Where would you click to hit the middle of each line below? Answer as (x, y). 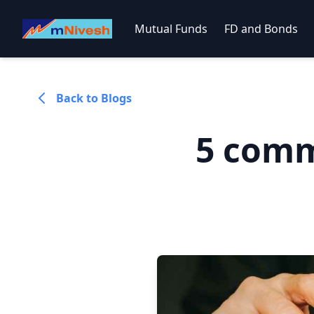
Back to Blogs (94, 98)
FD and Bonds (261, 29)
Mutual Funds (171, 29)
